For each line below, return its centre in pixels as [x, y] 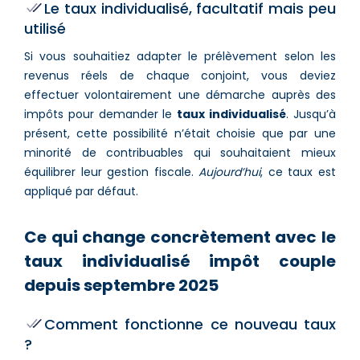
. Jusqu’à [311, 114]
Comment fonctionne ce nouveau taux [190, 324]
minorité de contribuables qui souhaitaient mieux [180, 152]
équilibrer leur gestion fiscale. [112, 172]
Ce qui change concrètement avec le [180, 237]
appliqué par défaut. [81, 191]
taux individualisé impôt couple [180, 261]
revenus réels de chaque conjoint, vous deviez [180, 75]
